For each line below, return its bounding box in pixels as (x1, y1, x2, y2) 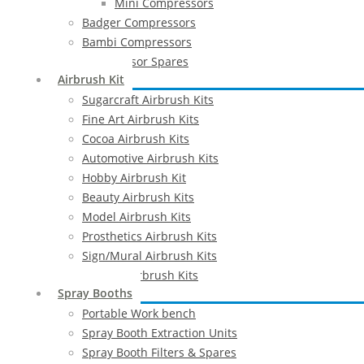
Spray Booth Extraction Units (82, 325, 237, 340)
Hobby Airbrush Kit (82, 170, 186, 185)
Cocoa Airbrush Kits (82, 131, 189, 146)
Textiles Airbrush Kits (82, 267, 198, 283)
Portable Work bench (82, 305, 196, 321)
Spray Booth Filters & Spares (82, 344, 236, 360)
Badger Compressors (82, 15, 196, 30)
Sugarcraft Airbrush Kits (82, 92, 214, 107)
